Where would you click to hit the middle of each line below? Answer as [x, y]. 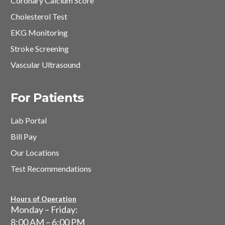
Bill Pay [24, 137]
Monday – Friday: [44, 210]
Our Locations [35, 153]
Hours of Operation [43, 199]
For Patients [47, 98]
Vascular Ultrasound [45, 65]
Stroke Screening [40, 49]
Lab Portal [29, 121]
